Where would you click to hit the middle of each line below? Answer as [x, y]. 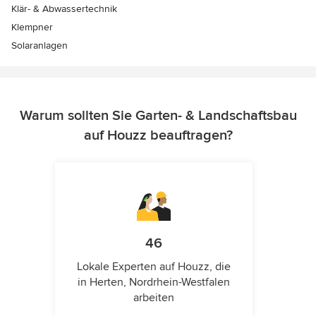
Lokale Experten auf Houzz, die [154, 266]
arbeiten [154, 297]
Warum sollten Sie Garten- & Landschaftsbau [158, 115]
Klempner [32, 27]
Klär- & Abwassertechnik [64, 8]
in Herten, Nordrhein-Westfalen [154, 282]
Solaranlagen [39, 45]
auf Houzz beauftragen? [158, 135]
